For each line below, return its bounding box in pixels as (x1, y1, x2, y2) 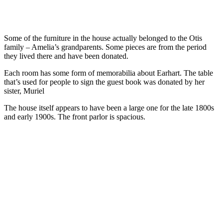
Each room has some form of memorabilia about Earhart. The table (4, 68, 213, 77)
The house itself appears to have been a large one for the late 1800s (4, 103, 214, 112)
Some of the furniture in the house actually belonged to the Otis (4, 33, 202, 42)
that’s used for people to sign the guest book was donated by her (4, 77, 205, 86)
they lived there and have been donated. (4, 51, 128, 60)
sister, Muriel (4, 86, 44, 95)
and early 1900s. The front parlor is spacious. (4, 112, 145, 121)
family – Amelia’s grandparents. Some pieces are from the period (4, 42, 207, 51)
